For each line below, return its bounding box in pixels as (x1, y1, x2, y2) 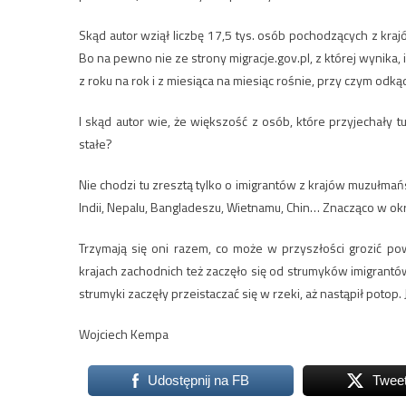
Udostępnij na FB (147, 372, 249, 388)
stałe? (79, 134, 112, 153)
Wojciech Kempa (79, 324, 169, 343)
